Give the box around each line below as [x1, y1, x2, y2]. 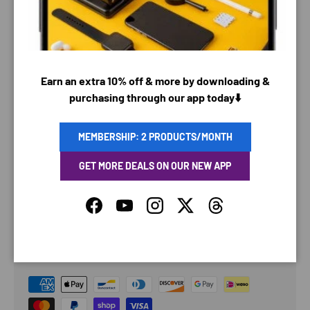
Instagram [154, 206, 203, 219]
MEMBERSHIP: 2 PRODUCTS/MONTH [77, 131, 232, 143]
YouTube [123, 206, 166, 219]
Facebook [93, 206, 140, 219]
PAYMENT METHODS [28, 250, 138, 264]
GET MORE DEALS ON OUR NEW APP [79, 160, 231, 172]
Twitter [184, 206, 220, 219]
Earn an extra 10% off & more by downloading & [40, 74, 270, 88]
